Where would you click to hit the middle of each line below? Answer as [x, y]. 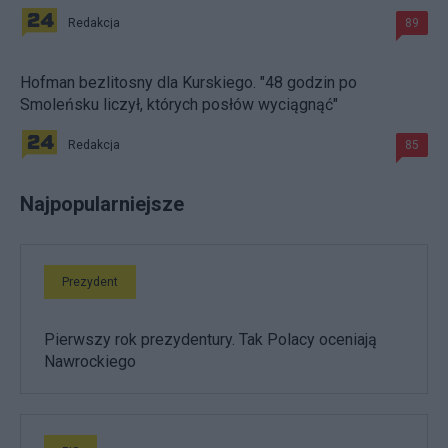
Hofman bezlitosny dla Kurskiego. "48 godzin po [188, 82]
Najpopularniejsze [102, 203]
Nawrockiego [90, 361]
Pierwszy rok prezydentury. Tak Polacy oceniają [210, 339]
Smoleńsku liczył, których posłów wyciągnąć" [179, 104]
